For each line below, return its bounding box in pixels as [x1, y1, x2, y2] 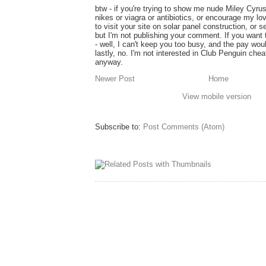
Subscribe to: [95, 122, 143, 132]
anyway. [95, 58, 123, 67]
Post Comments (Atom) [143, 122, 224, 132]
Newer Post [95, 74, 135, 84]
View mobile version [182, 92, 251, 102]
